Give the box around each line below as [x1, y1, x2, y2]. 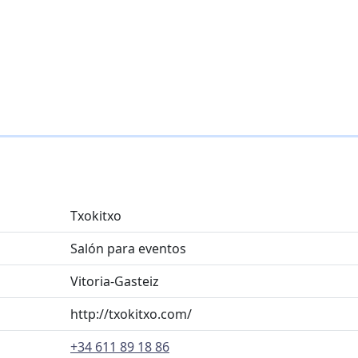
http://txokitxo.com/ [70, 305, 192, 323]
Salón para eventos [70, 240, 186, 257]
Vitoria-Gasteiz [70, 272, 159, 290]
